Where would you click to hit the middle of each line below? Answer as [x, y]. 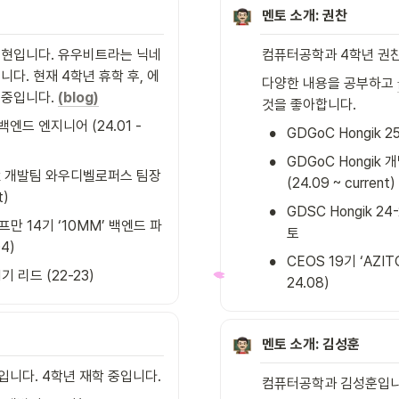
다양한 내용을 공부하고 [330, 84]
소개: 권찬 [319, 16]
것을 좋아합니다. [309, 105]
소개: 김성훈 [325, 345]
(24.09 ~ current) [341, 183]
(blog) [78, 98]
